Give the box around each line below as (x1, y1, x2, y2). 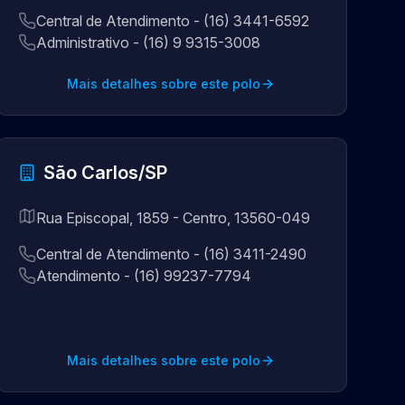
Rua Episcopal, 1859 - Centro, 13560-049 (35, 209, 310, 227)
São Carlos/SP (42, 162, 167, 184)
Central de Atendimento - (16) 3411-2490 (35, 245, 306, 263)
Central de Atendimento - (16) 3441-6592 (35, 12, 309, 30)
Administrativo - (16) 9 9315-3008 (35, 33, 260, 52)
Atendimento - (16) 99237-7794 (35, 267, 251, 285)
